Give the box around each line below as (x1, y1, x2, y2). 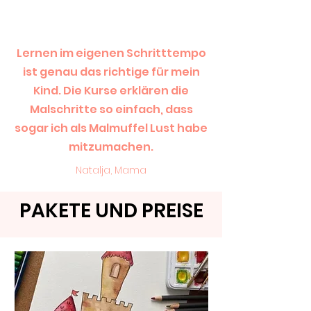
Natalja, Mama (76, 162, 146, 177)
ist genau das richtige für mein (22, 63, 200, 80)
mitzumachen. (69, 138, 153, 155)
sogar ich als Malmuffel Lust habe (15, 119, 208, 136)
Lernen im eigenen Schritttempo (16, 44, 206, 61)
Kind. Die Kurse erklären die (33, 82, 189, 99)
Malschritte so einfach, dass (29, 101, 193, 117)
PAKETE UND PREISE (19, 196, 203, 224)
